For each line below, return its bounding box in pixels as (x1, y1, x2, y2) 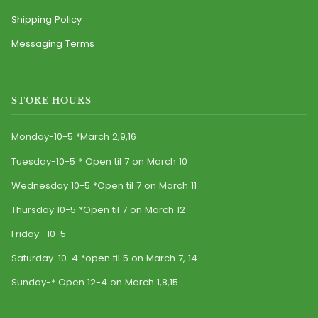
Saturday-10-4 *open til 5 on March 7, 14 (11, 251, 197, 265)
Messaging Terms (11, 37, 94, 51)
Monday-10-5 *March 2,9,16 (11, 130, 136, 144)
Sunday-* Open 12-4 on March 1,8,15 (11, 275, 178, 290)
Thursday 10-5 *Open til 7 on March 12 (11, 202, 185, 216)
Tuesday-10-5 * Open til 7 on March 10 (11, 154, 187, 168)
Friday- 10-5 (11, 227, 66, 241)
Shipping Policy (11, 13, 82, 27)
